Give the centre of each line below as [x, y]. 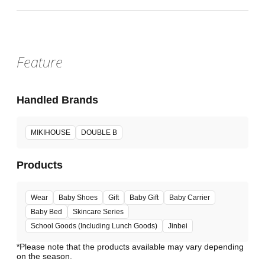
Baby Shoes [78, 198]
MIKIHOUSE [51, 133]
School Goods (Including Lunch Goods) [94, 226]
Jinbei [178, 226]
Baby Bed [46, 212]
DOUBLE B [99, 133]
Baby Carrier [190, 198]
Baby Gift [144, 198]
